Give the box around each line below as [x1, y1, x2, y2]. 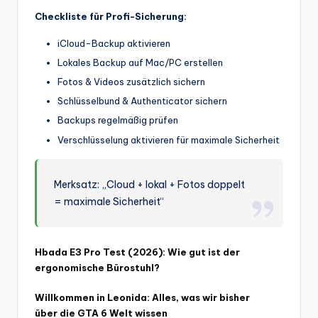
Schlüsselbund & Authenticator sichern [57, 95, 227, 107]
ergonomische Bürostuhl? [35, 261, 160, 273]
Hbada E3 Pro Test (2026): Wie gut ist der [35, 246, 240, 258]
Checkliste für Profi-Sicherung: [35, 11, 187, 23]
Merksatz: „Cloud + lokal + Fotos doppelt [54, 177, 246, 191]
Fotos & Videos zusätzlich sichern [57, 76, 205, 88]
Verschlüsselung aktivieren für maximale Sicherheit [57, 133, 280, 146]
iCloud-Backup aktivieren [57, 38, 170, 50]
